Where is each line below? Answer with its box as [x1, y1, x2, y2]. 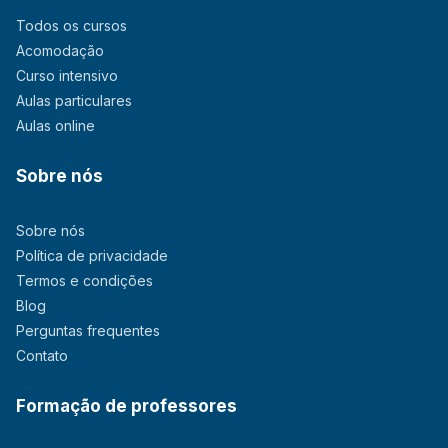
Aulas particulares [16, 92, 132, 110]
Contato [16, 347, 68, 365]
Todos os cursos [16, 17, 127, 35]
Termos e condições [16, 272, 153, 290]
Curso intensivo [16, 67, 118, 85]
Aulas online [16, 117, 95, 135]
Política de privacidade [16, 247, 168, 265]
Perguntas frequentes [16, 322, 160, 340]
